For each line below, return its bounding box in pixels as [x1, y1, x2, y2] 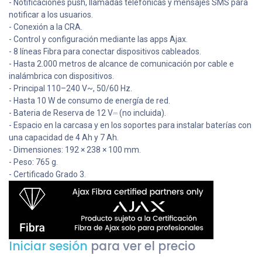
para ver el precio [91, 238, 195, 254]
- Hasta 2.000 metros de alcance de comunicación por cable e [9, 59, 234, 68]
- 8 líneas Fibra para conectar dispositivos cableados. [9, 47, 201, 56]
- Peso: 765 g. [9, 157, 58, 167]
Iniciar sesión [9, 238, 88, 254]
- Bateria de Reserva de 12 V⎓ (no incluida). [9, 108, 166, 118]
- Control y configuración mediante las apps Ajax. [9, 35, 188, 44]
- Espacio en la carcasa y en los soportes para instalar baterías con [9, 120, 251, 130]
